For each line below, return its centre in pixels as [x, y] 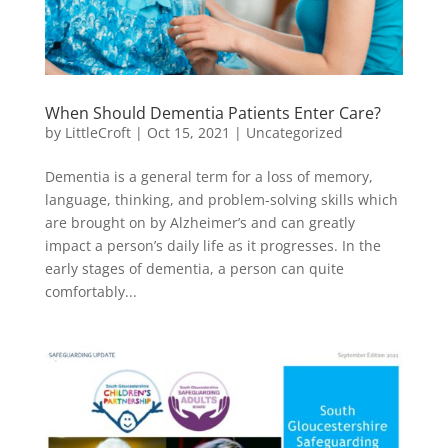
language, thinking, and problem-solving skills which [221, 200]
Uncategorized [294, 133]
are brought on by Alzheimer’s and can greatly [199, 223]
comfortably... [90, 292]
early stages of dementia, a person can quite [194, 269]
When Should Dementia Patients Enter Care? [212, 113]
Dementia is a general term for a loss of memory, [208, 177]
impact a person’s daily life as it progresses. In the [212, 246]
